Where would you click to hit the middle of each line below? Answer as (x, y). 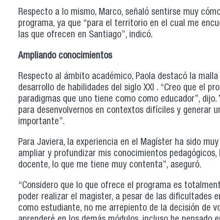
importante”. (43, 122)
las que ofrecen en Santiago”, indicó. (85, 35)
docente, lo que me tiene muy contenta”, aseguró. (110, 165)
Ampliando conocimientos (65, 56)
